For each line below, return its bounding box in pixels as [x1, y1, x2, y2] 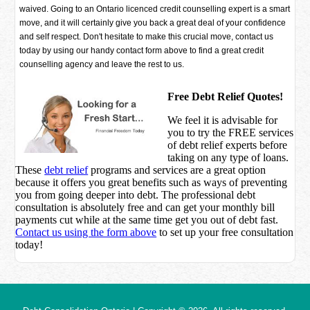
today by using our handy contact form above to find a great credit [19, 46, 264, 55]
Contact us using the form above [15, 226, 157, 238]
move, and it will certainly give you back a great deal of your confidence [19, 18, 286, 28]
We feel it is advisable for [167, 114, 278, 126]
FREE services [228, 127, 294, 138]
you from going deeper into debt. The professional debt [15, 189, 256, 201]
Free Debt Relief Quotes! [167, 91, 284, 102]
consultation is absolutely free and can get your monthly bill [15, 201, 275, 213]
